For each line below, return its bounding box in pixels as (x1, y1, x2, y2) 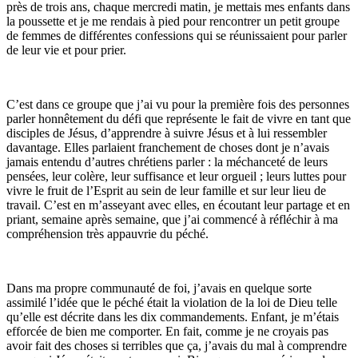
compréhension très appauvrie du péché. (6, 226, 209, 241)
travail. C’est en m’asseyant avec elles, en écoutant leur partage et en (6, 197, 350, 212)
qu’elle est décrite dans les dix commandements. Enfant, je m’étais (6, 309, 339, 324)
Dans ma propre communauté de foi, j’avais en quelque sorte (6, 280, 312, 295)
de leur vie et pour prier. (6, 42, 126, 57)
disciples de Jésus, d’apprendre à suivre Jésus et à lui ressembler (6, 125, 327, 140)
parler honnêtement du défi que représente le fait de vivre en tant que (6, 111, 351, 125)
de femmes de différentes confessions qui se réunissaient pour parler (6, 28, 347, 42)
